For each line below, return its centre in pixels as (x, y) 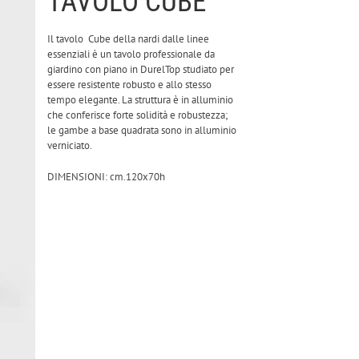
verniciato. (70, 145)
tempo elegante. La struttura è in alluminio (141, 100)
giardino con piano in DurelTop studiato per (141, 69)
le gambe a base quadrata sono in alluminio (142, 130)
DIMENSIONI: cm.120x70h (107, 177)
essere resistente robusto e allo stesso (130, 85)
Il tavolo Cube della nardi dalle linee (129, 39)
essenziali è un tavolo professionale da (131, 54)
